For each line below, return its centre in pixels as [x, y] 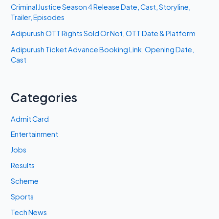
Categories [44, 98]
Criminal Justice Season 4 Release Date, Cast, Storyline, [101, 7]
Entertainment [35, 134]
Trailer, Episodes [38, 17]
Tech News [29, 212]
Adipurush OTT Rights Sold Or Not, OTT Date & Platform [103, 33]
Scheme [25, 181]
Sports [22, 197]
